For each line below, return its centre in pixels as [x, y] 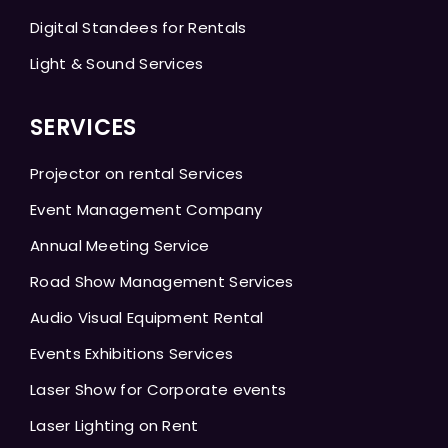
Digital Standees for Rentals [138, 27]
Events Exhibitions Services [132, 353]
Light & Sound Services [117, 63]
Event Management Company [146, 209]
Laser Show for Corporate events [158, 389]
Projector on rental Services [137, 173]
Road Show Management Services [162, 281]
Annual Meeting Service [120, 245]
